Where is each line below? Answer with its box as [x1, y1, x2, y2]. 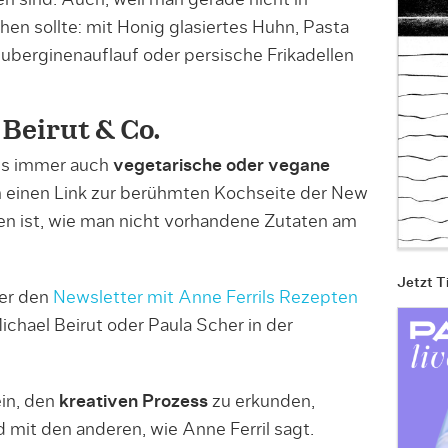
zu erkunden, [207, 392, 315, 411]
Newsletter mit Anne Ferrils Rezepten [52, 288, 358, 307]
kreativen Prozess [58, 392, 208, 411]
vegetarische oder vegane [112, 156, 330, 175]
